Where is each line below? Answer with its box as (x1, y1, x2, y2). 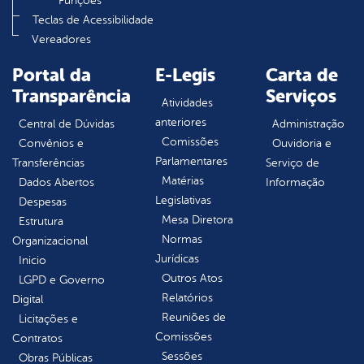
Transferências (12, 157, 84, 170)
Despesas (19, 196, 67, 209)
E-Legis (155, 64, 215, 87)
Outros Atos (162, 272, 223, 285)
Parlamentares (155, 155, 227, 168)
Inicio (19, 254, 46, 267)
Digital (12, 293, 43, 306)
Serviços (266, 85, 336, 108)
